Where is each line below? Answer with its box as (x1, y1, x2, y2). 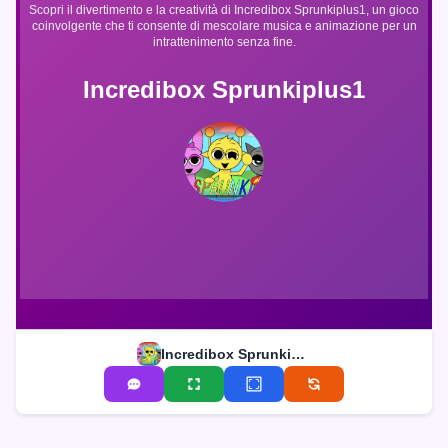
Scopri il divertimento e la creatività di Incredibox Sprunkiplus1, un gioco (29, 2, 419, 17)
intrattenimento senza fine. (152, 34, 296, 49)
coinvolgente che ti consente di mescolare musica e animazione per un (31, 18, 417, 33)
